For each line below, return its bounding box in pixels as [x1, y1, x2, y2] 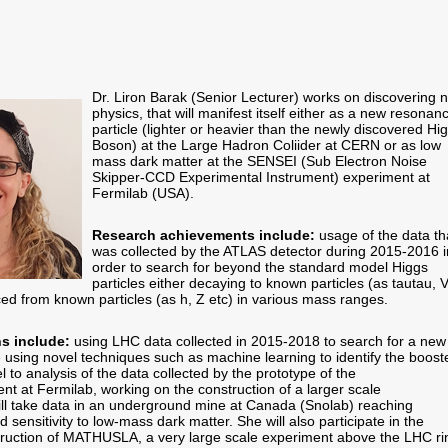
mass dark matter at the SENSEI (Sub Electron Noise [92, 153, 427, 169]
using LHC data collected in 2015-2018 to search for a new [70, 333, 446, 349]
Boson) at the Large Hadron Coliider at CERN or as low [92, 137, 441, 153]
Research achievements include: [92, 227, 315, 243]
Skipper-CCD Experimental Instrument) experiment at [92, 169, 430, 185]
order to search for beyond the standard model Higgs [92, 259, 428, 275]
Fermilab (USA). [92, 185, 194, 201]
